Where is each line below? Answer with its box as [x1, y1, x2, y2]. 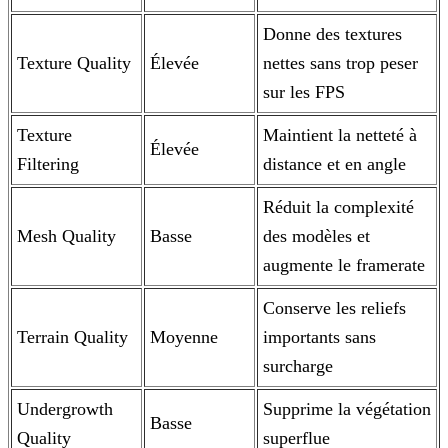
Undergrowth [17, 399, 113, 420]
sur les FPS [263, 82, 345, 103]
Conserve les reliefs [263, 298, 406, 319]
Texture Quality [17, 53, 131, 74]
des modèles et [263, 226, 370, 247]
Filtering [17, 154, 79, 175]
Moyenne [150, 327, 218, 348]
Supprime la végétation [263, 399, 431, 420]
